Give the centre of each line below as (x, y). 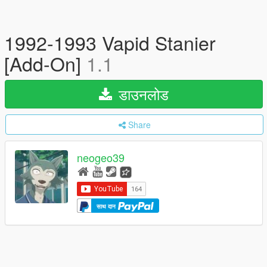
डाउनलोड (142, 94)
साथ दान (107, 206)
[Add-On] (45, 63)
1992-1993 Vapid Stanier (110, 42)
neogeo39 (101, 158)
